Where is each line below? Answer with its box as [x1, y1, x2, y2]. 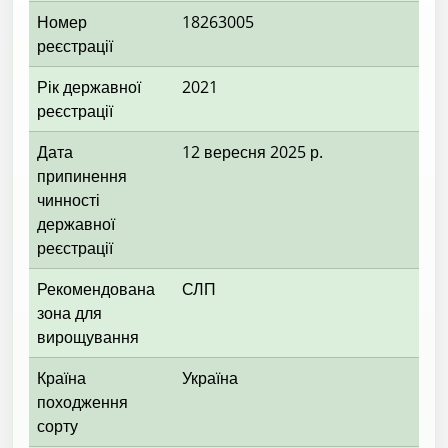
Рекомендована [37, 277, 155, 300]
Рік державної [37, 75, 141, 98]
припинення [37, 164, 127, 187]
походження [37, 390, 128, 413]
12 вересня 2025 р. [182, 140, 323, 163]
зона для [37, 301, 102, 324]
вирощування [37, 325, 139, 348]
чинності [37, 188, 100, 211]
